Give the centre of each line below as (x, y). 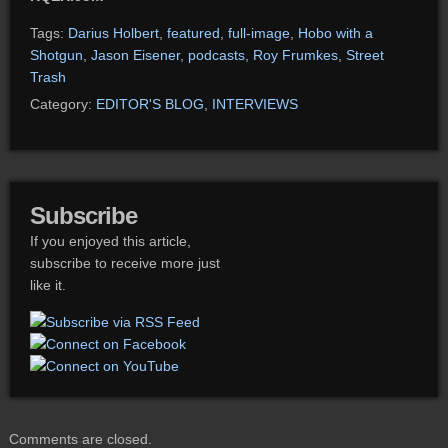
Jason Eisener (135, 55)
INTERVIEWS (254, 104)
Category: (62, 104)
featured (193, 33)
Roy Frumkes (295, 55)
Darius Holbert (113, 33)
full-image (258, 33)
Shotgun (56, 55)
